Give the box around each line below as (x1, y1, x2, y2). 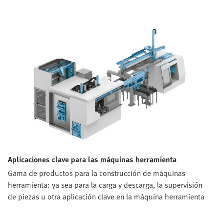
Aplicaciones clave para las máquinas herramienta (8, 153, 176, 165)
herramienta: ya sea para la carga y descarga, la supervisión (8, 178, 202, 191)
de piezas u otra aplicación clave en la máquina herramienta (8, 190, 204, 202)
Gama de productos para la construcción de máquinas (8, 167, 185, 179)
